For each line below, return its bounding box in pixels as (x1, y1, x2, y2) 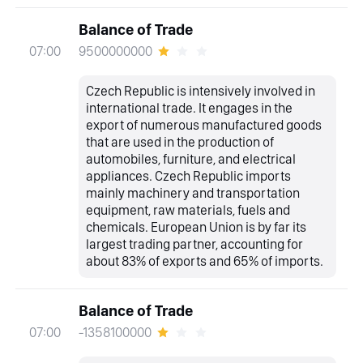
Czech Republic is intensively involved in (86, 83, 316, 100)
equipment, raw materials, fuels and (86, 202, 291, 219)
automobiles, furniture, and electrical (86, 151, 297, 168)
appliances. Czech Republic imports (86, 168, 292, 185)
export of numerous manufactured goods (86, 117, 322, 134)
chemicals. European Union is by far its (86, 219, 307, 236)
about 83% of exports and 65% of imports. (86, 253, 324, 270)
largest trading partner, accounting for (86, 236, 304, 253)
